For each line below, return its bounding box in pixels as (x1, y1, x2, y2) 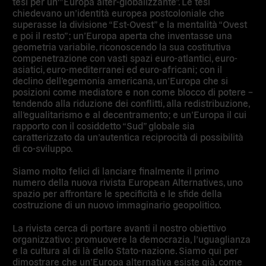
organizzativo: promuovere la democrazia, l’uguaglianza (12, 232, 251, 245)
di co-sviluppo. (12, 142, 74, 154)
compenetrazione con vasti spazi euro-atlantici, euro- (12, 52, 238, 64)
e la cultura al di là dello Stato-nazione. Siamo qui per (12, 243, 239, 256)
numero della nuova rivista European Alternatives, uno (12, 176, 243, 188)
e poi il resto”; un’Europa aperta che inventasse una (12, 29, 233, 42)
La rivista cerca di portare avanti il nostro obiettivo (12, 221, 227, 233)
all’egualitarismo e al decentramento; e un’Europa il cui (12, 108, 247, 121)
